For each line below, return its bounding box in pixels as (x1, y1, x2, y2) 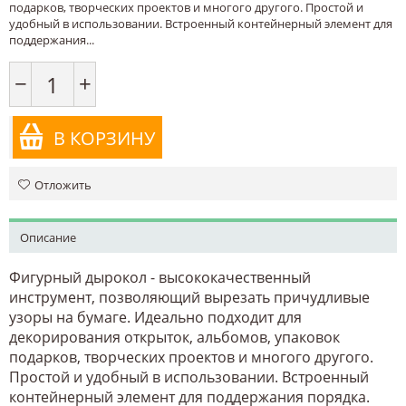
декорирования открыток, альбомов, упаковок (9, 326, 340, 347)
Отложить (34, 176, 92, 193)
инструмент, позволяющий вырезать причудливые (9, 286, 370, 307)
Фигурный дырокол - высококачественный (9, 266, 311, 287)
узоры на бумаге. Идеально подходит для (9, 306, 302, 327)
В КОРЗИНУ (53, 125, 155, 150)
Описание (20, 228, 76, 246)
